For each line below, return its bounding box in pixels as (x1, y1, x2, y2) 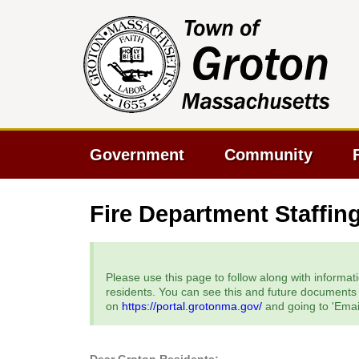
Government (90, 146, 184, 163)
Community (224, 146, 313, 163)
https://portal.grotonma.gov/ (122, 300, 262, 313)
